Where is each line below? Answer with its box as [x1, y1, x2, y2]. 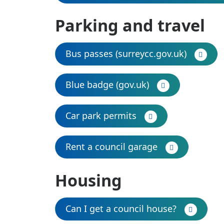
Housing [54, 169, 122, 191]
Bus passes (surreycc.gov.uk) [65, 47, 186, 59]
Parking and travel [54, 14, 205, 36]
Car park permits [65, 109, 136, 121]
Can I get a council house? [65, 202, 176, 214]
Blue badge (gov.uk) [65, 78, 149, 90]
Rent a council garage [65, 140, 157, 152]
